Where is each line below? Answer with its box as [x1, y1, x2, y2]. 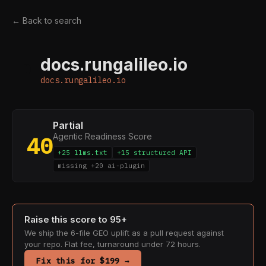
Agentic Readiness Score [53, 131, 152, 141]
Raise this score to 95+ [24, 214, 127, 225]
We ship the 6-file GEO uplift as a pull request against [24, 228, 224, 237]
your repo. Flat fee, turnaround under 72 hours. [24, 239, 201, 249]
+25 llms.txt [58, 148, 107, 157]
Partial [53, 119, 83, 131]
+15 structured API [117, 148, 192, 157]
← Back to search [12, 15, 81, 26]
